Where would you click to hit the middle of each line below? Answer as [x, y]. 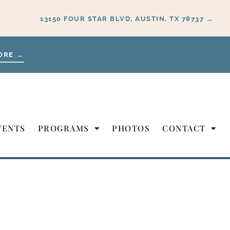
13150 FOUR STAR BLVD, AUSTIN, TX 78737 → [127, 18]
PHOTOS [131, 128]
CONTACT [184, 128]
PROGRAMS [63, 128]
